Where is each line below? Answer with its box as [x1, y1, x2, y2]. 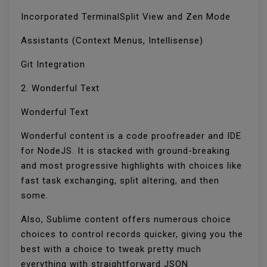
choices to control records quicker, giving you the [21, 229, 243, 240]
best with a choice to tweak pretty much [21, 244, 201, 255]
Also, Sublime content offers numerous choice [21, 214, 231, 225]
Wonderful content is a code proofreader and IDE [21, 131, 241, 142]
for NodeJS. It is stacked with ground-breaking [21, 145, 230, 157]
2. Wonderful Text [21, 83, 103, 94]
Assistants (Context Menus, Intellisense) [21, 35, 206, 46]
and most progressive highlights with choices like [21, 160, 242, 172]
